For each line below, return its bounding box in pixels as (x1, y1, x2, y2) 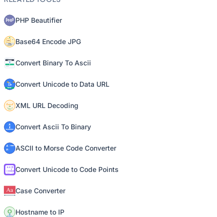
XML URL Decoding (15, 101, 78, 109)
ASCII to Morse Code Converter (15, 144, 116, 152)
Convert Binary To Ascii (15, 59, 91, 67)
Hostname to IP (15, 208, 64, 216)
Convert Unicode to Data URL (15, 80, 109, 88)
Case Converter (15, 186, 65, 195)
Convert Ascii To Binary (15, 123, 91, 131)
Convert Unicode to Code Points (15, 165, 119, 173)
